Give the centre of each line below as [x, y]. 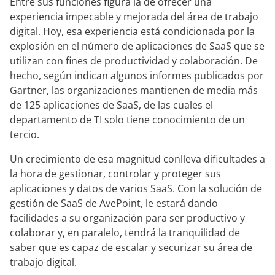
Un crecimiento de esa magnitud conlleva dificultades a [137, 159]
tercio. [25, 134]
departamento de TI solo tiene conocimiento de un [127, 120]
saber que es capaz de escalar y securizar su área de [131, 247]
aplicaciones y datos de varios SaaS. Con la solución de [136, 188]
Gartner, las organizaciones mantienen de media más [134, 90]
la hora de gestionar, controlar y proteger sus [115, 174]
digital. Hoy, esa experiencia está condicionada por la [132, 31]
